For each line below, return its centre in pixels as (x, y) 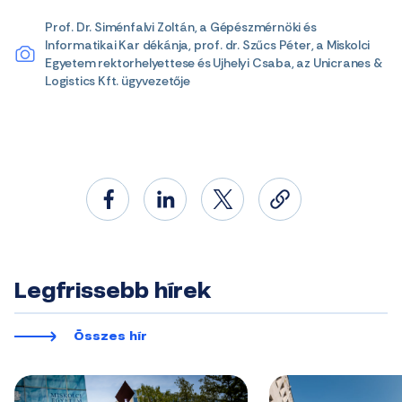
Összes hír (110, 337)
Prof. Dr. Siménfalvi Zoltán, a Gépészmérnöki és (181, 26)
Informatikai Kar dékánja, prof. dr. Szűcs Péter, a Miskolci (208, 44)
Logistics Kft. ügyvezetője (118, 80)
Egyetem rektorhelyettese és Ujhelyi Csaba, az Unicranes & (214, 62)
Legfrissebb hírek (113, 292)
